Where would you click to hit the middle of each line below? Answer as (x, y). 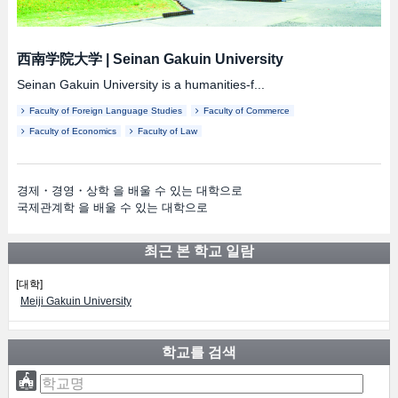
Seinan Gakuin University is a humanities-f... (140, 84)
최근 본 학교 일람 (199, 251)
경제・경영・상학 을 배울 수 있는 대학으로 (129, 190)
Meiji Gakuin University (76, 301)
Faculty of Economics (72, 131)
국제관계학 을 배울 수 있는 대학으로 (112, 207)
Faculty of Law (167, 131)
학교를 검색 (199, 352)
